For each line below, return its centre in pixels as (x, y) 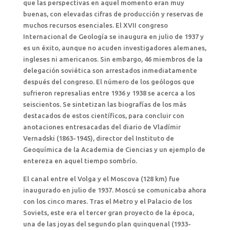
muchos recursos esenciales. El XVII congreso (95, 25)
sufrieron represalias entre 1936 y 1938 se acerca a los (109, 93)
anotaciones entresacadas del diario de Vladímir (102, 127)
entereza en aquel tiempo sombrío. (80, 161)
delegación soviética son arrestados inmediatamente (110, 70)
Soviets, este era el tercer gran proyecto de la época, (108, 213)
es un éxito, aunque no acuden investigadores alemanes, (114, 48)
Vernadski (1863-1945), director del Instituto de (98, 138)
